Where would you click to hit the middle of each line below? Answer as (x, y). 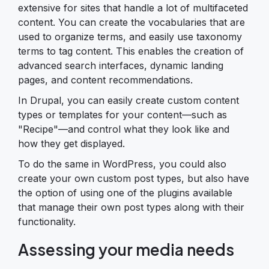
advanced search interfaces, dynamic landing (121, 65)
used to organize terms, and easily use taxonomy (130, 36)
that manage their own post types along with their (131, 207)
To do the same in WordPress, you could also (122, 164)
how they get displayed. (71, 143)
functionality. (47, 221)
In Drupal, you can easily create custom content (128, 100)
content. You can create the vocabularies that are (131, 22)
